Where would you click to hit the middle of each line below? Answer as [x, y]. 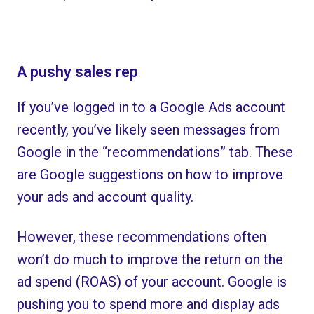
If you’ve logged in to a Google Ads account [151, 107]
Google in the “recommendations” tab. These [155, 152]
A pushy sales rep [77, 71]
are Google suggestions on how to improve [150, 174]
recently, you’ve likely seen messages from [149, 129]
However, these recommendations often [142, 237]
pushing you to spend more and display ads [149, 304]
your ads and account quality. [105, 197]
